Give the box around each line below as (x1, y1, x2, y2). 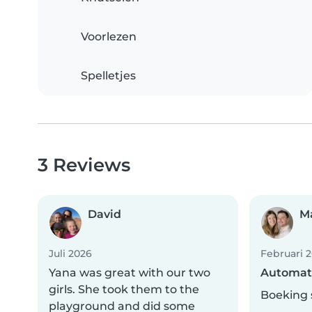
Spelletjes (81, 69, 136, 83)
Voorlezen (81, 30, 136, 44)
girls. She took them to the (49, 283, 199, 297)
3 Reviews (38, 154, 130, 176)
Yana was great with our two (49, 266, 210, 280)
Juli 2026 (49, 247, 92, 260)
